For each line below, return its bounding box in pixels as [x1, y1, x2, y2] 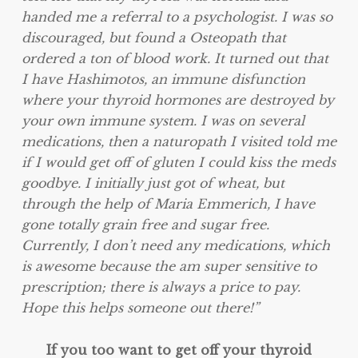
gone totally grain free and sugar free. [21, 216, 269, 233]
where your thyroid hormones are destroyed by [21, 91, 334, 108]
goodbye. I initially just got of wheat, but [21, 174, 284, 191]
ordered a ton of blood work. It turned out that [21, 50, 328, 66]
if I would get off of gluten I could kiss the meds [21, 153, 336, 170]
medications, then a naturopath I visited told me [21, 133, 336, 149]
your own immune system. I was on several [21, 112, 304, 129]
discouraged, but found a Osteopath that [21, 29, 286, 46]
